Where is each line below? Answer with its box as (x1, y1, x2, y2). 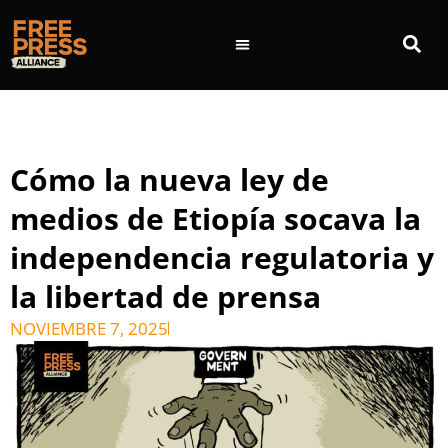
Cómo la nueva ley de (10, 159, 329, 201)
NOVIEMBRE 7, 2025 (10, 317, 168, 341)
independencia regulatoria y (10, 237, 434, 279)
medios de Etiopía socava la (10, 198, 421, 240)
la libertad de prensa (10, 276, 321, 318)
